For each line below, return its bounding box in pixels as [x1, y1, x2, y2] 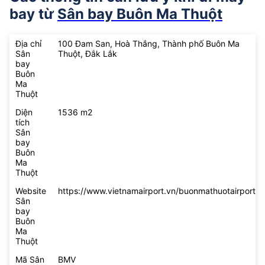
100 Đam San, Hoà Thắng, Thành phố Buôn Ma [58, 38, 240, 49]
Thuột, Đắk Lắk [58, 49, 117, 59]
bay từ [9, 5, 57, 23]
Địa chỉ [15, 38, 41, 49]
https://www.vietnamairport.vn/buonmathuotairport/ [58, 186, 258, 196]
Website [15, 186, 46, 196]
